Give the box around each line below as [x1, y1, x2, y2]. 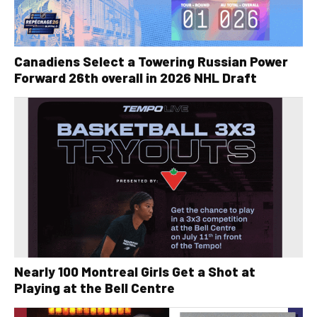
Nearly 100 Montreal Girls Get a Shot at [14, 263, 255, 280]
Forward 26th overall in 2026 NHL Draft [14, 69, 257, 86]
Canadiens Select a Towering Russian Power [14, 53, 288, 70]
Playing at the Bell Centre [14, 279, 175, 296]
